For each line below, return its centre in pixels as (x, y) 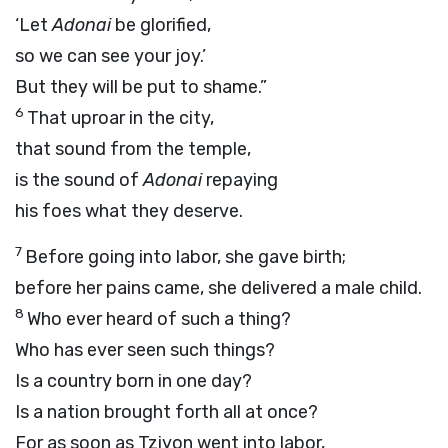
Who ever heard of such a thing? (159, 319)
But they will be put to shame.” (141, 87)
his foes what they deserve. (129, 211)
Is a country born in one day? (133, 381)
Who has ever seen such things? (145, 350)
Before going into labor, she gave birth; (185, 257)
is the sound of (79, 180)
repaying (240, 180)
